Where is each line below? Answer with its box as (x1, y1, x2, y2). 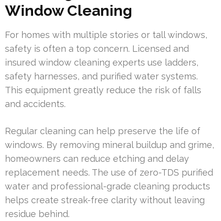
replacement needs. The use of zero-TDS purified (5, 167, 213, 178)
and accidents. (5, 98, 66, 109)
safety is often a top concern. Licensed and (5, 43, 189, 54)
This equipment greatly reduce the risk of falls (5, 84, 201, 95)
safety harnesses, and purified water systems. (5, 71, 198, 81)
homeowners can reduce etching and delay (5, 153, 189, 164)
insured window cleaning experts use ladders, (5, 57, 198, 68)
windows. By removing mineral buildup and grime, (5, 139, 214, 150)
